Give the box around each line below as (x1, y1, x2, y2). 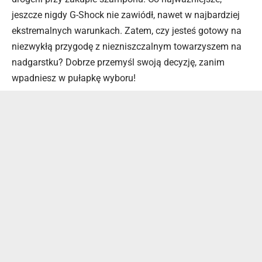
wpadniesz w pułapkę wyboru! (12, 72, 136, 84)
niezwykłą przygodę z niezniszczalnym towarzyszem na (12, 40, 242, 52)
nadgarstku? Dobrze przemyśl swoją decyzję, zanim (12, 56, 225, 68)
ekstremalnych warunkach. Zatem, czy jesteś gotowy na (12, 25, 242, 36)
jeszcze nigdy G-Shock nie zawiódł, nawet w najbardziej (12, 9, 240, 20)
